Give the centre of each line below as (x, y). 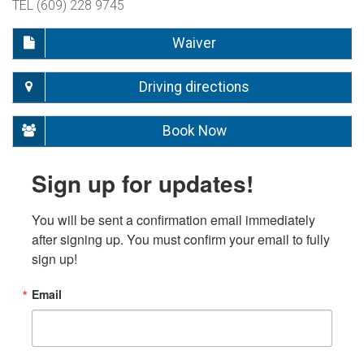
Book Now (194, 130)
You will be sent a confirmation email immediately (173, 219)
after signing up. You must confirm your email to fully (181, 239)
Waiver (194, 43)
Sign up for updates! (143, 183)
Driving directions (194, 87)
